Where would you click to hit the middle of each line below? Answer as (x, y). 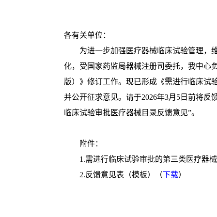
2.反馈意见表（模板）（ (113, 175)
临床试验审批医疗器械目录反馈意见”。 (132, 113)
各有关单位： (87, 35)
